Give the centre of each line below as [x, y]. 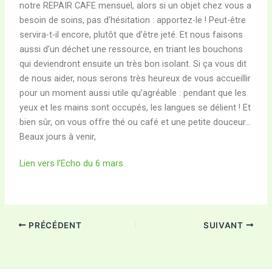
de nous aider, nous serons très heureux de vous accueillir [135, 79]
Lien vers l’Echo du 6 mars [72, 164]
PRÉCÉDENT [54, 225]
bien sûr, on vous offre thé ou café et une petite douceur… [135, 122]
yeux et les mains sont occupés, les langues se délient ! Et [135, 108]
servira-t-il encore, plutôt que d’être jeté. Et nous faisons [131, 35]
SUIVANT [225, 225]
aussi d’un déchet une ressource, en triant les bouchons [131, 49]
